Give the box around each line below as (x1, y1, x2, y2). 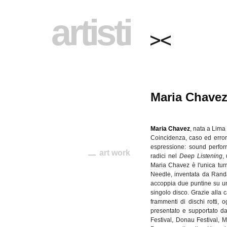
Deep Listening (179, 153, 222, 160)
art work (99, 148, 130, 157)
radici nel (150, 153, 179, 160)
